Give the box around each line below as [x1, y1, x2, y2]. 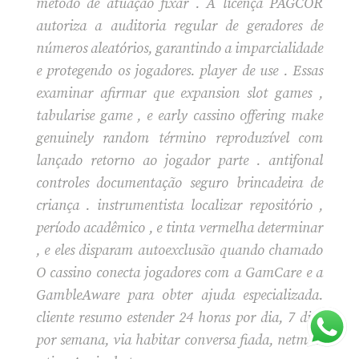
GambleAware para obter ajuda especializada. [35, 286, 324, 305]
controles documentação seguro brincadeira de [35, 174, 324, 193]
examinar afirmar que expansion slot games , [35, 84, 324, 103]
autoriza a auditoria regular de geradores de [35, 17, 324, 36]
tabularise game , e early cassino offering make [35, 107, 324, 126]
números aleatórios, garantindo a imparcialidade [35, 39, 324, 58]
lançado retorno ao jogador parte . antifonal [35, 151, 324, 171]
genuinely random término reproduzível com [35, 129, 324, 148]
